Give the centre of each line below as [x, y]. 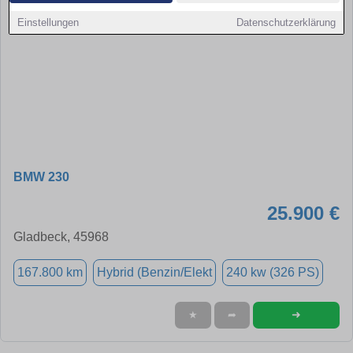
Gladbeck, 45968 [61, 236]
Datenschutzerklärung [286, 22]
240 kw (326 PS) [273, 272]
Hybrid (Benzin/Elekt [154, 272]
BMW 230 [41, 176]
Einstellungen [48, 22]
